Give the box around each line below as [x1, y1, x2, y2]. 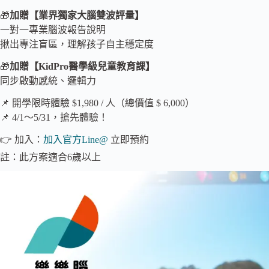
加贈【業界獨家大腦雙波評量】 [10, 10, 144, 21]
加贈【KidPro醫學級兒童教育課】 [10, 61, 155, 72]
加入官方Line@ [43, 134, 108, 145]
